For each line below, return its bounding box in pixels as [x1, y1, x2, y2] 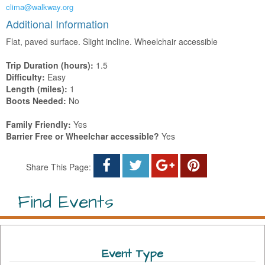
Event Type [102, 245, 163, 262]
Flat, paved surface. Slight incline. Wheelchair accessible [6, 35, 218, 47]
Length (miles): [6, 82, 67, 95]
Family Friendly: [6, 118, 71, 130]
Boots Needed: [6, 94, 66, 106]
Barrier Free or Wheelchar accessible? [6, 130, 159, 142]
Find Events [18, 189, 114, 215]
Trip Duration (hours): [6, 59, 93, 71]
